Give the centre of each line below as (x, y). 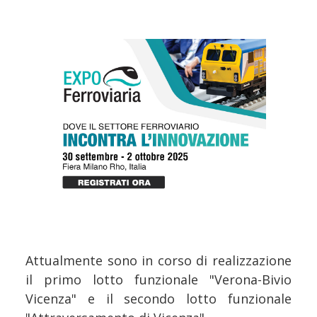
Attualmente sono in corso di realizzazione (158, 260)
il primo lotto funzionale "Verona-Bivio (158, 279)
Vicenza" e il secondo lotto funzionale (158, 298)
